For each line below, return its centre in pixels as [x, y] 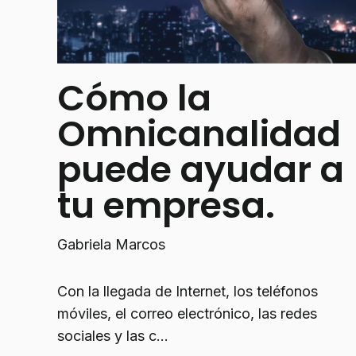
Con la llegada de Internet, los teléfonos [188, 292]
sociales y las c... [113, 336]
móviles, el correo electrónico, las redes [187, 314]
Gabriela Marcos [111, 244]
